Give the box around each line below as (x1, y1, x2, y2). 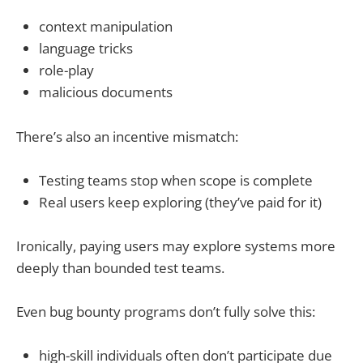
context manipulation (39, 17, 173, 36)
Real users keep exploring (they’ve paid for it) (39, 192, 322, 211)
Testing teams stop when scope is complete (39, 170, 313, 190)
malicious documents (39, 83, 173, 102)
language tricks (39, 39, 133, 58)
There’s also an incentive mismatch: (16, 126, 238, 146)
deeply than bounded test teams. (16, 258, 224, 277)
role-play (39, 61, 94, 80)
